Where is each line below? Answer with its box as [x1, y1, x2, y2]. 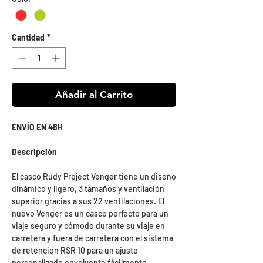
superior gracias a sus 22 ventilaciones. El [12, 196, 164, 207]
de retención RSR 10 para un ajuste [12, 245, 138, 256]
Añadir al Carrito [55, 89, 133, 101]
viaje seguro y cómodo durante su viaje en [12, 221, 165, 231]
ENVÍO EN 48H [12, 122, 63, 133]
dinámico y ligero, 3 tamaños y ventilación [12, 184, 164, 194]
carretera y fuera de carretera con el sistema [12, 233, 173, 244]
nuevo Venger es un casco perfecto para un [12, 208, 168, 219]
